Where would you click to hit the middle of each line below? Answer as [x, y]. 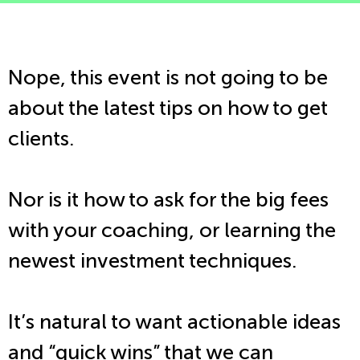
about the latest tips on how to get [168, 108]
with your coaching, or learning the [172, 230]
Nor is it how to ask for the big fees [168, 199]
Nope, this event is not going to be [168, 77]
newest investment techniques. [157, 260]
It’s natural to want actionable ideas [174, 321]
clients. [43, 138]
